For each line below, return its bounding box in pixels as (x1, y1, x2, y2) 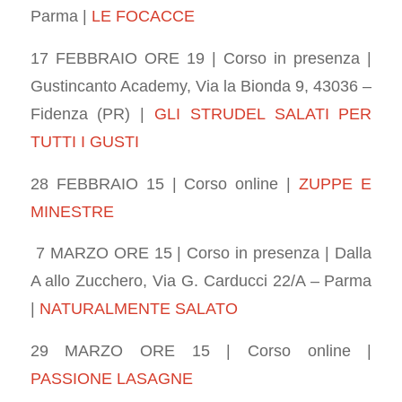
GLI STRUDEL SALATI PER (154, 104, 372, 124)
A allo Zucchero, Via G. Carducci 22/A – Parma (30, 271, 372, 291)
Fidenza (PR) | (30, 104, 154, 124)
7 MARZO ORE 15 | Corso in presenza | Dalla (30, 243, 372, 263)
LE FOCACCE (86, 6, 195, 26)
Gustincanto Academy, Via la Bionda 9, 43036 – (30, 76, 372, 96)
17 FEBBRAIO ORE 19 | (30, 48, 224, 68)
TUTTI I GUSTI (30, 132, 139, 152)
